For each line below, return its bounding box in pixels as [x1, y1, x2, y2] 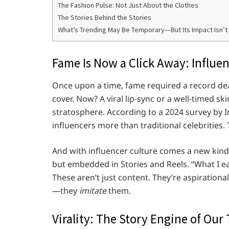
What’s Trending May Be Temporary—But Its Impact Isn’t [58, 25, 227, 35]
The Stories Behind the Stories [58, 13, 151, 22]
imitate [79, 185, 106, 196]
